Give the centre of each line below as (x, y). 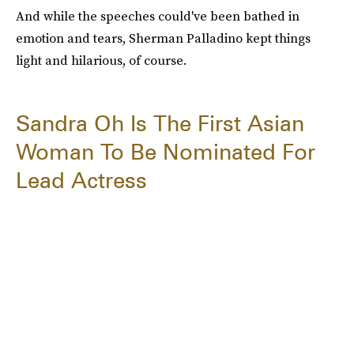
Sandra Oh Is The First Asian (160, 124)
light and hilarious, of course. (101, 60)
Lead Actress (81, 181)
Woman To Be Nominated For (166, 152)
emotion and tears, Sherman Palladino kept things (163, 38)
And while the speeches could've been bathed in (158, 16)
